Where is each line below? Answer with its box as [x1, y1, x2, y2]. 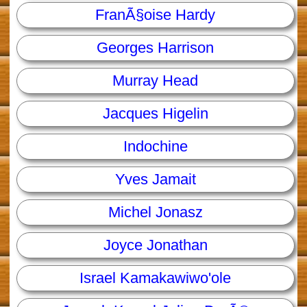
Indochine [123, 138, 188, 156]
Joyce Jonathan [103, 236, 208, 254]
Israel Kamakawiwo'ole [79, 269, 232, 287]
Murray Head [112, 72, 199, 90]
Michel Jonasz [108, 204, 203, 221]
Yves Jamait [114, 171, 196, 188]
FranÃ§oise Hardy [95, 6, 216, 24]
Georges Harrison [97, 39, 214, 57]
